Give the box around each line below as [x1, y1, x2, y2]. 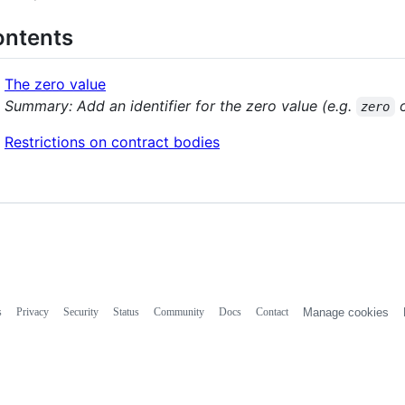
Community [153, 305, 204, 318]
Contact [255, 305, 288, 318]
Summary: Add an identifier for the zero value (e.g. [5, 96, 356, 115]
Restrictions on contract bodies [5, 132, 220, 151]
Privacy [15, 305, 49, 318]
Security [62, 305, 99, 318]
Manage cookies [302, 305, 389, 319]
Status [112, 305, 139, 318]
